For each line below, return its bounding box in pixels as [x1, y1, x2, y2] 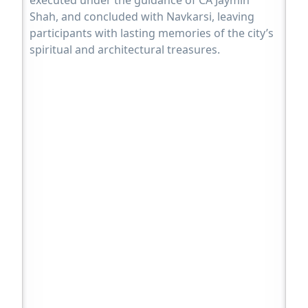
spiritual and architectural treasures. [30, 41, 221, 57]
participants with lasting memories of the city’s [30, 25, 274, 41]
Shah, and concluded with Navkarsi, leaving [30, 8, 255, 24]
